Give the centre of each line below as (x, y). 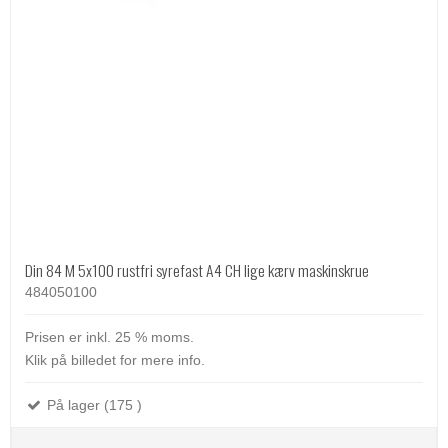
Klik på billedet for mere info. (115, 360)
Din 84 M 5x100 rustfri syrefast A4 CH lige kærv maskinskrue (197, 269)
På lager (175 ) (92, 405)
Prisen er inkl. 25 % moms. (109, 337)
